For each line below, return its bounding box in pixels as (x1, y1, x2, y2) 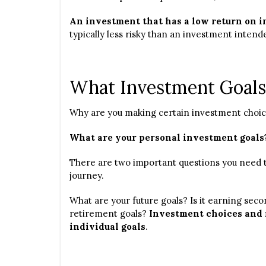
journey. (69, 170, 104, 181)
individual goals (69, 221, 145, 232)
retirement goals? (69, 208, 149, 219)
